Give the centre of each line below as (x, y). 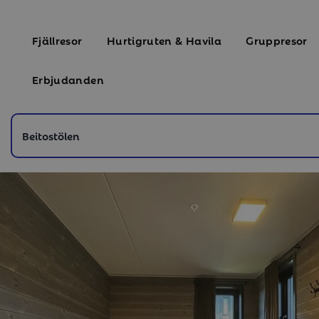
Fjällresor (57, 40)
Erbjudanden (68, 79)
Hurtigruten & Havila (164, 40)
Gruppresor (277, 40)
